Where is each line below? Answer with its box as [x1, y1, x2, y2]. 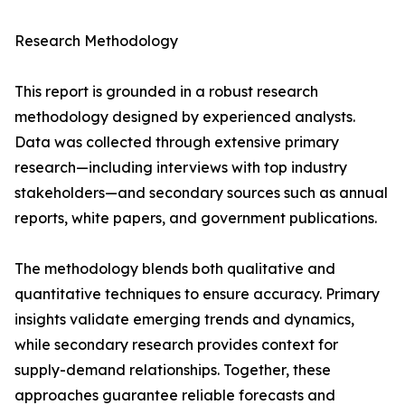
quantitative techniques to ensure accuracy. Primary [14, 285, 380, 304]
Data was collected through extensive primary [14, 133, 339, 152]
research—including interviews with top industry [14, 158, 347, 177]
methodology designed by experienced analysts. [14, 108, 355, 127]
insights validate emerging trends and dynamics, [14, 310, 354, 329]
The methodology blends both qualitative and [14, 259, 335, 278]
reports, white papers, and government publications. [14, 209, 377, 228]
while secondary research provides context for [14, 335, 338, 354]
